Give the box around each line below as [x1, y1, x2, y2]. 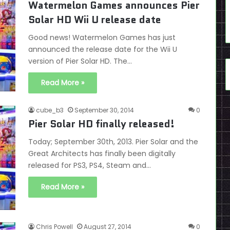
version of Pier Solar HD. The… [28, 56, 132, 67]
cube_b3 [36, 106, 64, 115]
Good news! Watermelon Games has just [28, 32, 176, 43]
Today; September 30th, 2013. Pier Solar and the [28, 137, 198, 147]
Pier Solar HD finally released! [28, 117, 175, 131]
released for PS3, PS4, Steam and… [28, 160, 151, 171]
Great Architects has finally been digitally [28, 148, 176, 159]
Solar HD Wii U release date [28, 12, 161, 27]
